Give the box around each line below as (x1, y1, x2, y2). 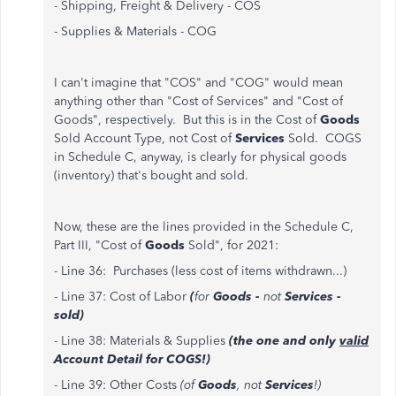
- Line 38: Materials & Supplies (54, 333, 229, 348)
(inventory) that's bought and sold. (54, 168, 248, 183)
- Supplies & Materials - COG (54, 24, 217, 39)
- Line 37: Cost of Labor (54, 289, 190, 304)
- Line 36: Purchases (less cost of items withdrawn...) (54, 263, 346, 278)
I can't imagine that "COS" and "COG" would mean (54, 75, 343, 90)
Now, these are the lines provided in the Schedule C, (54, 219, 354, 234)
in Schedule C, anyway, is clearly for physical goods (54, 149, 346, 164)
